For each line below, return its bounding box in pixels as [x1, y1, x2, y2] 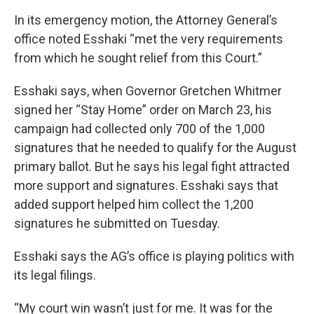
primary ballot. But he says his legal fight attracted [14, 159, 289, 174]
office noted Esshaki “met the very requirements [14, 32, 283, 46]
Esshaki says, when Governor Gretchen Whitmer [14, 83, 282, 98]
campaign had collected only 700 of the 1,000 [14, 121, 265, 136]
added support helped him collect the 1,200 [14, 197, 254, 212]
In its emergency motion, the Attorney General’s [14, 13, 278, 27]
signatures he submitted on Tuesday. [14, 216, 223, 231]
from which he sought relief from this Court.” [14, 50, 262, 65]
